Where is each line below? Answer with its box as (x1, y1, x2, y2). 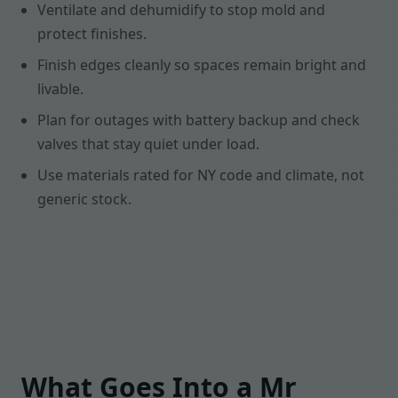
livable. (37, 79, 84, 99)
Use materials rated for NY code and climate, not (37, 165, 364, 185)
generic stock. (37, 189, 131, 209)
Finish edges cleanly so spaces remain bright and (37, 55, 366, 75)
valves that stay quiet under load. (37, 134, 259, 154)
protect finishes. (37, 24, 147, 44)
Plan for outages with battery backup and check (37, 110, 360, 130)
